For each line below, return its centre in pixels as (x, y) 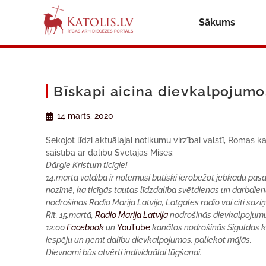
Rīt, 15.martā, (71, 215)
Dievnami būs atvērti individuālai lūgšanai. (124, 252)
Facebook (85, 227)
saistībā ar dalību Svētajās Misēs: (110, 153)
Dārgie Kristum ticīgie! (87, 165)
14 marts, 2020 (85, 116)
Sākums (217, 22)
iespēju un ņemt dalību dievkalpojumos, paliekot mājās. (149, 240)
